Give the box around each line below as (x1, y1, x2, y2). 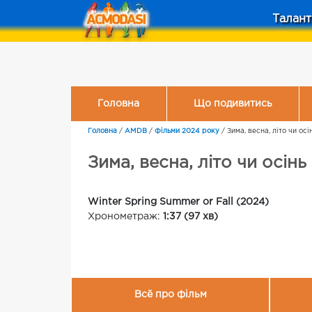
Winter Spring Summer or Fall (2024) (88, 198, 269, 206)
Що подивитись (193, 99, 272, 108)
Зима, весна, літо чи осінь (88, 155, 306, 171)
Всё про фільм (134, 290, 207, 299)
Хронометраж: (88, 212, 163, 221)
